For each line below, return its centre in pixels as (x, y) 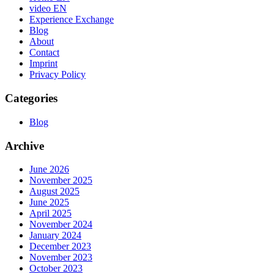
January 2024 (55, 235)
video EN (48, 9)
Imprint (43, 64)
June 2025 (49, 202)
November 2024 (61, 224)
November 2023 (61, 257)
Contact (44, 53)
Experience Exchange (72, 20)
